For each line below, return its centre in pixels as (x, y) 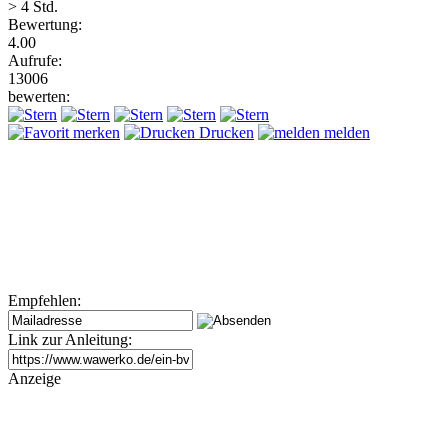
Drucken (224, 132)
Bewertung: (45, 24)
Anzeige (34, 378)
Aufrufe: (35, 60)
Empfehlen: (44, 300)
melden (345, 132)
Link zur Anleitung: (70, 339)
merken (94, 132)
